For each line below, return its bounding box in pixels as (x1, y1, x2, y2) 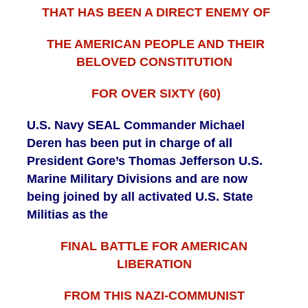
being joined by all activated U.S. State (27, 190, 253, 204)
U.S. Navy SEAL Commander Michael (27, 118, 245, 133)
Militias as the (27, 208, 111, 222)
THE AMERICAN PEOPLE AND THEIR (43, 37, 265, 52)
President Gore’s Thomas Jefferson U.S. (27, 154, 263, 168)
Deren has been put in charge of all (27, 136, 232, 151)
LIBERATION (116, 257, 192, 272)
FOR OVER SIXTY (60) (87, 87, 221, 101)
